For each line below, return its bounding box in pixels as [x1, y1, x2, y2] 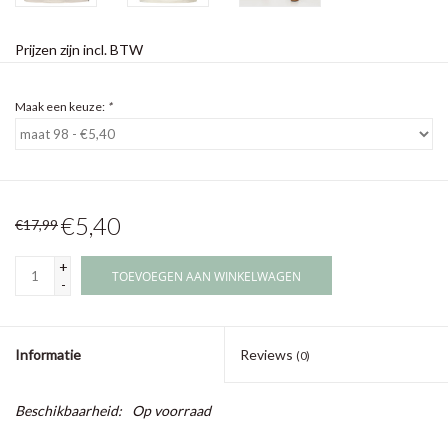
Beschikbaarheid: [15, 402, 122, 420]
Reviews [240, 346, 296, 364]
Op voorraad [132, 402, 211, 420]
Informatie [15, 346, 81, 364]
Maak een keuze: [15, 99, 107, 115]
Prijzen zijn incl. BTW [15, 41, 143, 59]
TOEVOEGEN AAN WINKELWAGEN [112, 268, 301, 286]
